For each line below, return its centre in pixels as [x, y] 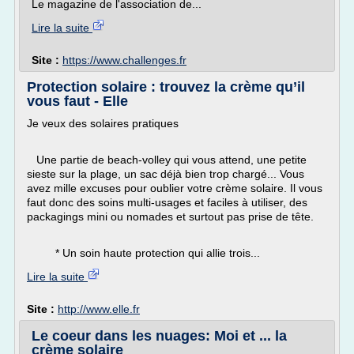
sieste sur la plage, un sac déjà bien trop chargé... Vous [166, 174]
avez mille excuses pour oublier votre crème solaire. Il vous [175, 188]
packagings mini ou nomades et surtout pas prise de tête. [173, 217]
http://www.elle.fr [99, 309]
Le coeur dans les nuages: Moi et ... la [159, 336]
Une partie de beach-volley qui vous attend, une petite [167, 160]
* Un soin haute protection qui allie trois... [143, 253]
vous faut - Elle [77, 101]
